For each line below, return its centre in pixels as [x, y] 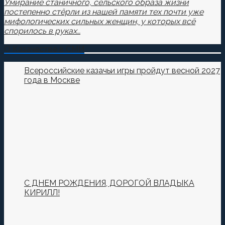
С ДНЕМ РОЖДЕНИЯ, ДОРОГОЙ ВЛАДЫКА [109, 183]
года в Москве [52, 80]
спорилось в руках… [42, 31]
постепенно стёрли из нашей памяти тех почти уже [104, 12]
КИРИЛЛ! [42, 193]
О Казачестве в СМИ [44, 49]
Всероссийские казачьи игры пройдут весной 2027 [122, 71]
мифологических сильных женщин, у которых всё [100, 22]
